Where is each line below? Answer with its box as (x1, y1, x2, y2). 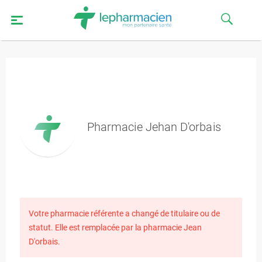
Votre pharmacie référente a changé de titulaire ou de (29, 209, 220, 218)
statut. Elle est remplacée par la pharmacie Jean (29, 223, 202, 232)
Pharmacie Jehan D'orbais (87, 119, 221, 134)
